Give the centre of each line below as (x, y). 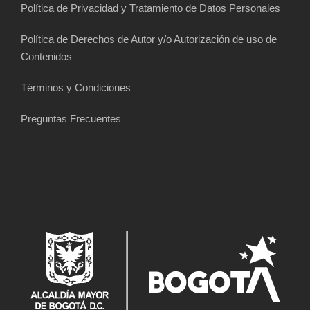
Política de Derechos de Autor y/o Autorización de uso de (149, 39)
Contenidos (46, 57)
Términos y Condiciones (76, 88)
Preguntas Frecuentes (71, 119)
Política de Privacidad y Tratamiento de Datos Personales (151, 8)
